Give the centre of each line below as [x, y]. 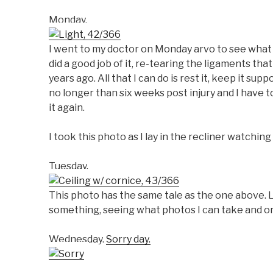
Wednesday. [77, 239]
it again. [67, 108]
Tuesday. [69, 166]
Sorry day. [128, 239]
